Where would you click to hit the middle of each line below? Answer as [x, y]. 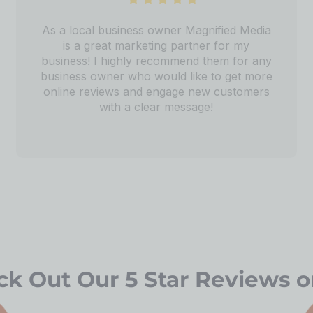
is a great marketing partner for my [156, 45]
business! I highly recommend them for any [156, 60]
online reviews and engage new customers [156, 91]
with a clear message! [156, 107]
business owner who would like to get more [156, 76]
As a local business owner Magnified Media [156, 30]
